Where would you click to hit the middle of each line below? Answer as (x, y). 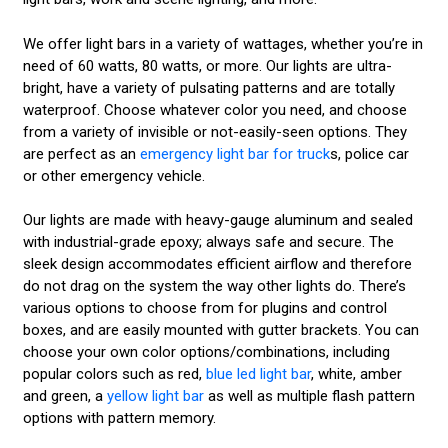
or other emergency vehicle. (115, 175)
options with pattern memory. (121, 418)
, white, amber (356, 374)
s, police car (369, 153)
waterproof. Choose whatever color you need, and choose (214, 109)
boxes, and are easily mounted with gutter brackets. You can (220, 330)
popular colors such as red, (114, 374)
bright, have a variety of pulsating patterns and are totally (208, 87)
